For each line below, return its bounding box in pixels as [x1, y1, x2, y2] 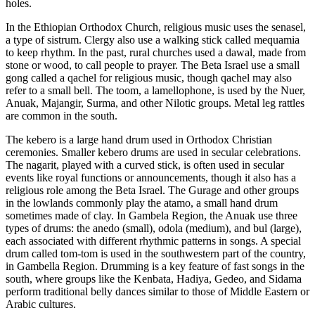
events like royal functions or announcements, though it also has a [6, 172, 296, 184]
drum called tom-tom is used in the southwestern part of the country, [6, 247, 306, 260]
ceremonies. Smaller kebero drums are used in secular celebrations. [6, 146, 301, 159]
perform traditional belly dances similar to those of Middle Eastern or [6, 285, 309, 298]
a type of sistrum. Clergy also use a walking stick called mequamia [6, 34, 300, 46]
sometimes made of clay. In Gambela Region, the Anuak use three [6, 210, 297, 222]
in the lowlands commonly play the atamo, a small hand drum [6, 197, 278, 210]
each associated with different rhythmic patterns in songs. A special [6, 235, 301, 247]
